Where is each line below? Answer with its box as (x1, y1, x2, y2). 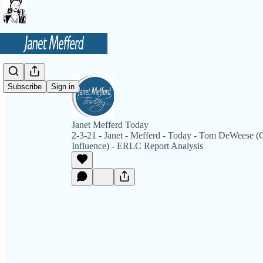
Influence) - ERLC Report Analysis (72, 141, 203, 151)
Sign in (51, 82, 75, 92)
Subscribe (8, 82, 42, 92)
